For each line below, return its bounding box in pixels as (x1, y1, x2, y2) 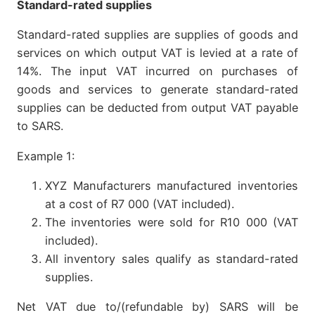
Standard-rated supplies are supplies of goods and (17, 27, 298, 42)
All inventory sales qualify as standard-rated (45, 251, 298, 266)
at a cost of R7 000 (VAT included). (45, 196, 234, 211)
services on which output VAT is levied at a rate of (17, 46, 298, 60)
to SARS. (17, 119, 63, 134)
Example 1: (17, 148, 75, 163)
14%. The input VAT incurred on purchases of (17, 64, 298, 79)
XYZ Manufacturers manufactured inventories (45, 178, 298, 193)
